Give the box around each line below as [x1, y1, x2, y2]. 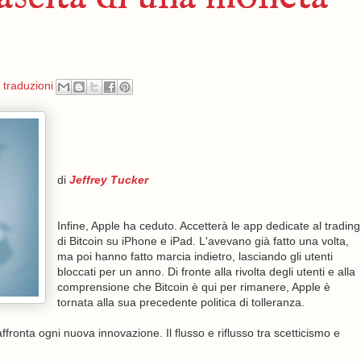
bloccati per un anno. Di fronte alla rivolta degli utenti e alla [56, 265, 355, 278]
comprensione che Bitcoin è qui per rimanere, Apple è [56, 280, 330, 293]
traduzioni [2, 79, 53, 93]
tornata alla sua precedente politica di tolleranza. [56, 296, 305, 309]
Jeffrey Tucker [68, 173, 148, 186]
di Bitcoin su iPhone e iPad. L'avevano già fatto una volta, [56, 234, 349, 247]
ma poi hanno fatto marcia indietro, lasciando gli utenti [56, 250, 333, 263]
